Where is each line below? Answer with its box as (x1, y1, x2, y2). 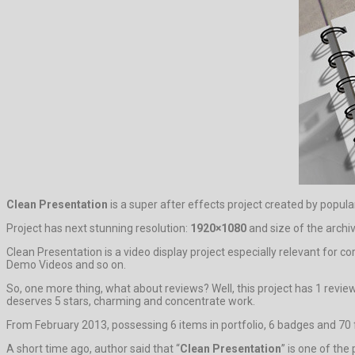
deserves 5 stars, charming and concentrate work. (6, 294, 255, 307)
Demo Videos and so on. (6, 258, 126, 271)
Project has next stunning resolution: (6, 221, 190, 235)
